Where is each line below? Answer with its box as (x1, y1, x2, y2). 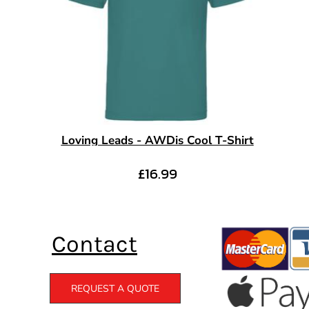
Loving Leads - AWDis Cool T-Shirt (61, 132, 254, 148)
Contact (52, 230, 137, 258)
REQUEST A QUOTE (71, 282, 159, 296)
